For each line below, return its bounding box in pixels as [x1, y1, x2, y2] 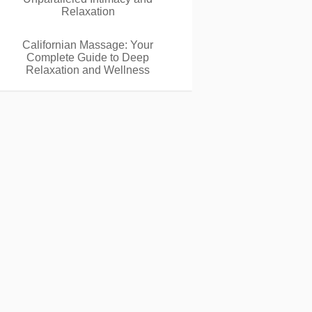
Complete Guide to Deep [26, 52, 149, 63]
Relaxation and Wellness [26, 64, 150, 76]
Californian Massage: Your [22, 39, 153, 51]
